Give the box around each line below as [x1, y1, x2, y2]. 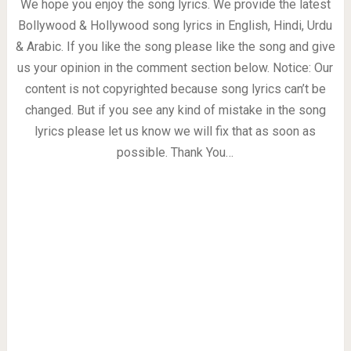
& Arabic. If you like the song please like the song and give [15, 39, 335, 55]
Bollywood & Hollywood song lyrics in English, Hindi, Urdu [18, 18, 333, 34]
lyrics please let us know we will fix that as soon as [34, 124, 317, 139]
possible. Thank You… [117, 145, 234, 161]
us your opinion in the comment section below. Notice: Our [17, 60, 334, 76]
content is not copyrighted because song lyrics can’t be [24, 81, 326, 97]
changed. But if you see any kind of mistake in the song [24, 103, 326, 118]
